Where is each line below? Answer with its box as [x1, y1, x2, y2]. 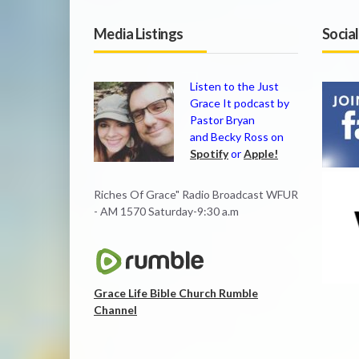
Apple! [244, 146, 278, 160]
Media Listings [94, 24, 184, 42]
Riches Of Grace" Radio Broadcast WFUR [94, 187, 298, 201]
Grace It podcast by [190, 95, 289, 110]
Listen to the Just [190, 79, 279, 93]
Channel [94, 302, 137, 317]
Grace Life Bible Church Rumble [94, 285, 258, 300]
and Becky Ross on [190, 129, 284, 143]
